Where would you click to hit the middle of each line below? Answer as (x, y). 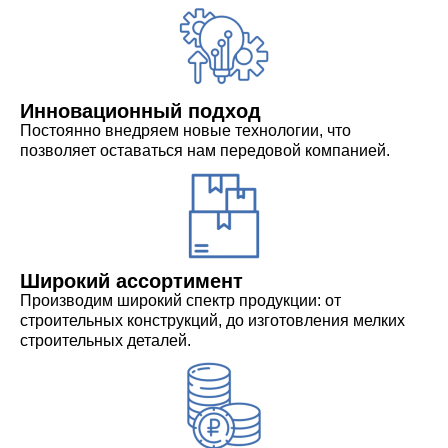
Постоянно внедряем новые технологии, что (185, 130)
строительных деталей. (105, 340)
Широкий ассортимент (131, 280)
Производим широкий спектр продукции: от (180, 300)
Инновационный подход (140, 110)
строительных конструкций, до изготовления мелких (212, 320)
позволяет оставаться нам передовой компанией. (205, 150)
